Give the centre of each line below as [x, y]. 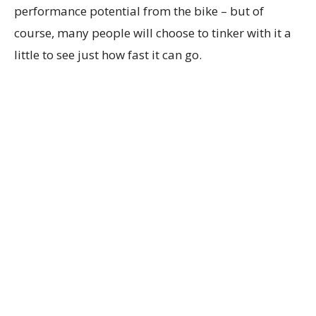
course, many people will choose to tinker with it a [153, 32]
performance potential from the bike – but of [139, 11]
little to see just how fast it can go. [108, 54]
